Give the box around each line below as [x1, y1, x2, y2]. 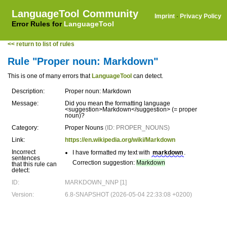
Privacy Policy [180, 13, 221, 20]
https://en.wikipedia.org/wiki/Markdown [65, 136, 175, 143]
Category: [12, 124, 39, 131]
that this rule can [12, 161, 57, 168]
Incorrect [12, 148, 35, 156]
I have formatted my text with [72, 149, 152, 156]
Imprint [155, 13, 175, 20]
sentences [12, 155, 40, 162]
